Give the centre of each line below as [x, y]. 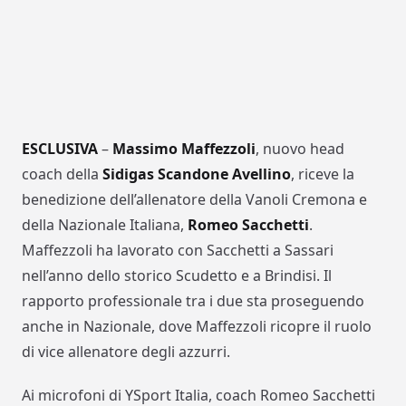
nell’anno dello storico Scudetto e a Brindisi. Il [177, 276]
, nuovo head [300, 149]
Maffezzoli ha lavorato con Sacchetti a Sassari [178, 251]
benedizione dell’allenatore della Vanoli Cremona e [194, 200]
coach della [62, 174]
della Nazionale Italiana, [105, 225]
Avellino [261, 174]
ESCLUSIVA [60, 149]
